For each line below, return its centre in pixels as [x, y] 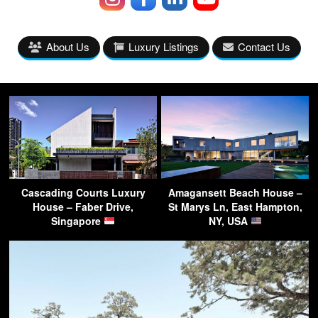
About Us [67, 46]
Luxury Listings [163, 46]
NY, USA [229, 221]
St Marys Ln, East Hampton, [235, 207]
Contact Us [264, 46]
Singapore [78, 221]
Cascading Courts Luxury [83, 192]
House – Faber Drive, [83, 207]
